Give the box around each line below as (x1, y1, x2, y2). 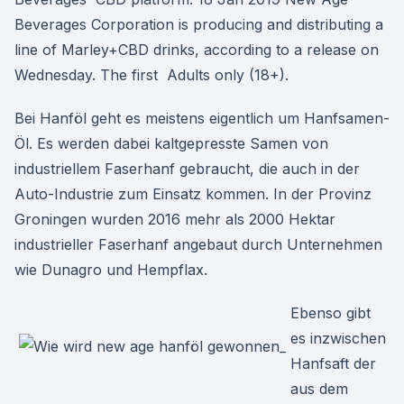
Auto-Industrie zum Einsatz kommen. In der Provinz (14, 185, 372, 203)
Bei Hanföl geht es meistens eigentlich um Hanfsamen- (14, 109, 390, 127)
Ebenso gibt (290, 304, 371, 322)
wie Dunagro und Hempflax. (14, 261, 207, 279)
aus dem (290, 380, 348, 398)
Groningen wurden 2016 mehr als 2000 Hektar (14, 210, 335, 228)
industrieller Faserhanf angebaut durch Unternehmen (14, 235, 382, 253)
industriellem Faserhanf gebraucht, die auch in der (14, 160, 360, 178)
